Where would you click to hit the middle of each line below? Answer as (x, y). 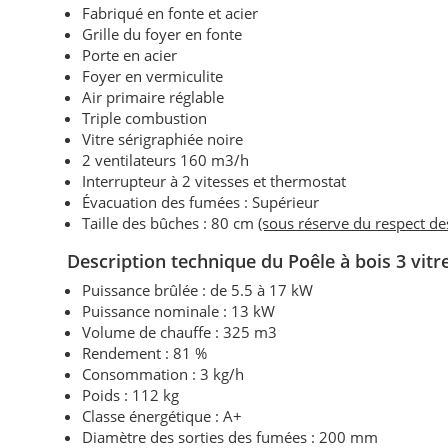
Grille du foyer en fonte (162, 34)
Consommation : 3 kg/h (163, 374)
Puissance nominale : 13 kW (179, 311)
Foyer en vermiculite (153, 76)
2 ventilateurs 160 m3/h (166, 160)
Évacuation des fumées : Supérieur (201, 202)
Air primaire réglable (153, 97)
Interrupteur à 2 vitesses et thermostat (214, 181)
